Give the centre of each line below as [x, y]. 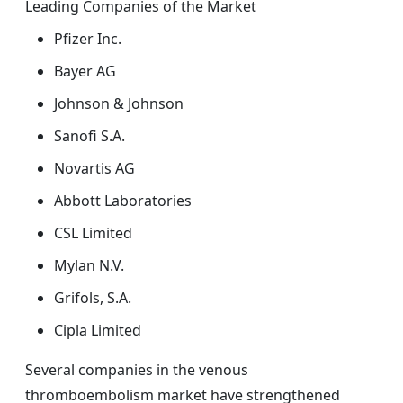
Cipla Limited [98, 331]
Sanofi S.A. [90, 136]
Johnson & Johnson [119, 104]
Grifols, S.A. [93, 298]
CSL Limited [93, 233]
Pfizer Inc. [88, 39]
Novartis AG [94, 169]
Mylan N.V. [89, 266]
